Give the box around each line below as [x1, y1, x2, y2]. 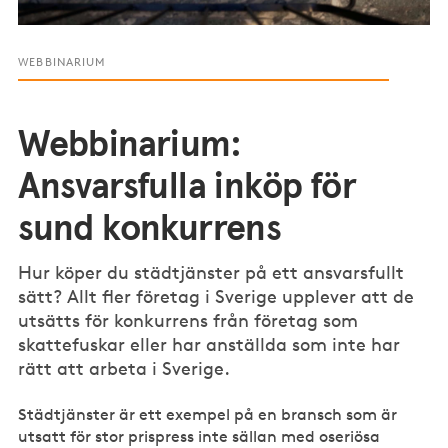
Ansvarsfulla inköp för [18, 170, 357, 207]
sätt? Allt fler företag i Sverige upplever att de [18, 285, 415, 308]
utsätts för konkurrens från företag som [18, 309, 359, 332]
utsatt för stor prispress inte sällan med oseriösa [18, 426, 381, 446]
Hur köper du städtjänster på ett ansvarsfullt [18, 261, 405, 284]
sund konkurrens [18, 212, 282, 249]
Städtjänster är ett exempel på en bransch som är [18, 404, 398, 424]
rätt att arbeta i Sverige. [18, 357, 231, 380]
